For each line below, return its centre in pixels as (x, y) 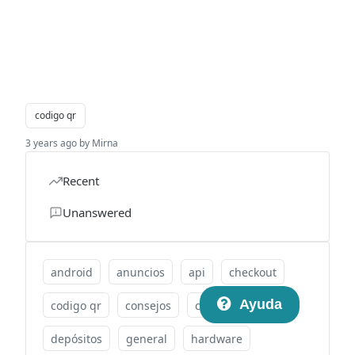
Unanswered (97, 212)
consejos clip (229, 305)
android (72, 272)
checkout (253, 272)
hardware (217, 338)
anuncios (141, 272)
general (147, 338)
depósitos (76, 338)
